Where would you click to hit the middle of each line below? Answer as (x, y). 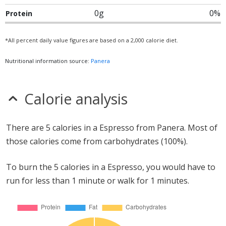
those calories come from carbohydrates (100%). (97, 141)
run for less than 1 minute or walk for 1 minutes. (98, 181)
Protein (19, 13)
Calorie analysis (76, 99)
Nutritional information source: (48, 61)
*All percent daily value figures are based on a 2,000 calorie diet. (92, 40)
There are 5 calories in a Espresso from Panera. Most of (112, 128)
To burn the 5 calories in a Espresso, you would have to (111, 167)
